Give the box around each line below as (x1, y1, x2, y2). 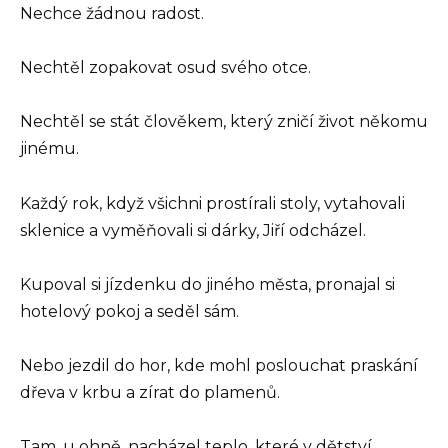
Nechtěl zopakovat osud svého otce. (20, 58, 311, 78)
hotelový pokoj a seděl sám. (20, 301, 239, 321)
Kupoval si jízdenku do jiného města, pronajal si (20, 274, 395, 294)
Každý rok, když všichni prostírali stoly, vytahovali (20, 193, 405, 213)
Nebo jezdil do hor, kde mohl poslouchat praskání (20, 356, 418, 375)
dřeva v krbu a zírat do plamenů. (20, 383, 280, 402)
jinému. (20, 139, 79, 159)
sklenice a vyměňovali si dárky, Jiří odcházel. (20, 220, 366, 240)
